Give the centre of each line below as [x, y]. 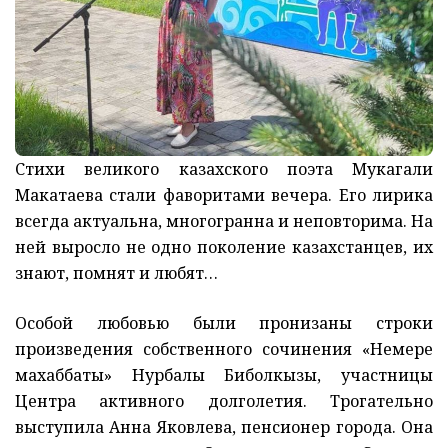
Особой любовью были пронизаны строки [224, 323]
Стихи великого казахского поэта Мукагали [224, 169]
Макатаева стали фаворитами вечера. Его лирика [224, 195]
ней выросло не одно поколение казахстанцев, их [224, 247]
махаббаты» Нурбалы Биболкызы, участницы [224, 375]
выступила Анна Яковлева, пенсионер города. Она [224, 427]
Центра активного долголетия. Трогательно [224, 401]
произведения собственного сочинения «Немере [224, 349]
